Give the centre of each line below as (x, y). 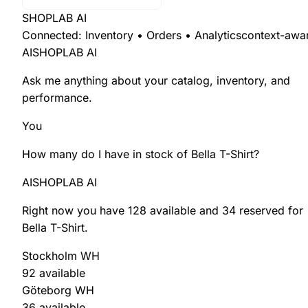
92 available (54, 273)
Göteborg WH (58, 290)
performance (55, 97)
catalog (190, 80)
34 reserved (253, 210)
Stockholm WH (61, 255)
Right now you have (75, 210)
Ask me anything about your (97, 80)
